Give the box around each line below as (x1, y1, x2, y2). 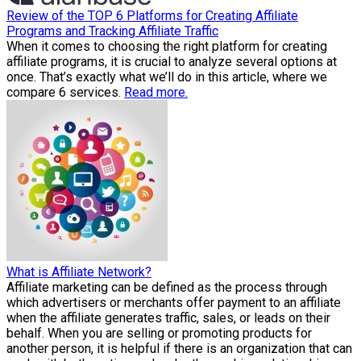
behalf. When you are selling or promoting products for (6, 325, 312, 341)
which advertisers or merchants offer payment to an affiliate (6, 294, 341, 310)
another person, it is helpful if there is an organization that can (6, 340, 352, 356)
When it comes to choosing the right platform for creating (6, 38, 327, 54)
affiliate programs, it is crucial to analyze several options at (6, 53, 337, 69)
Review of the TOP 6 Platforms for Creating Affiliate (6, 7, 298, 23)
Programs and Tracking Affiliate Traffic (6, 23, 218, 39)
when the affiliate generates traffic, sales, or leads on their (6, 309, 330, 326)
